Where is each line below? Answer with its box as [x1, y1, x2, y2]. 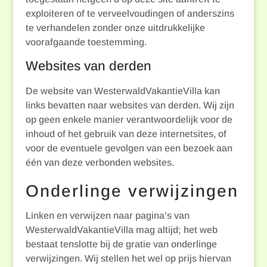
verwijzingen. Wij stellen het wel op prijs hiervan [25, 253, 231, 263]
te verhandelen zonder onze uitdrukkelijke [25, 23, 205, 33]
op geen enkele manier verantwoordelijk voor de [25, 114, 232, 125]
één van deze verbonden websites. [25, 157, 174, 167]
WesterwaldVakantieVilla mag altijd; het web [25, 225, 218, 235]
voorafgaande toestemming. [25, 37, 147, 47]
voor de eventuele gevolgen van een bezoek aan [25, 143, 232, 153]
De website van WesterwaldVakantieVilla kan [25, 86, 220, 96]
